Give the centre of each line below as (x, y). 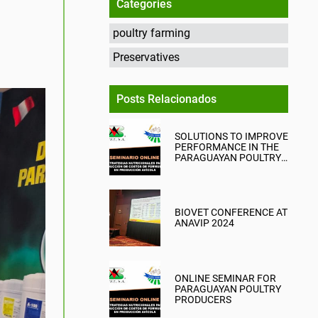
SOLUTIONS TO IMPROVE (231, 136)
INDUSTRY (198, 168)
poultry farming (152, 33)
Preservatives (146, 57)
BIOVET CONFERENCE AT (231, 212)
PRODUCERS (203, 299)
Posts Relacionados (166, 99)
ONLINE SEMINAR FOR (225, 278)
